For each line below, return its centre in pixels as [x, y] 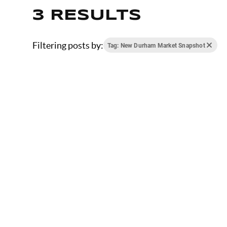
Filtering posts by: [68, 45]
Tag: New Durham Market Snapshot [156, 45]
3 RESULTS [87, 16]
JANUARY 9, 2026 [130, 218]
